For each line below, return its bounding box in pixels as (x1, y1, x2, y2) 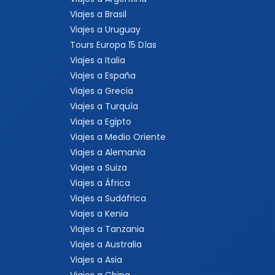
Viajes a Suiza (70, 161, 127, 174)
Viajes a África (70, 177, 130, 189)
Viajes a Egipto (70, 115, 131, 128)
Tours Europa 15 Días (70, 39, 157, 51)
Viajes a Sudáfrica (70, 192, 146, 204)
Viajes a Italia (70, 54, 125, 66)
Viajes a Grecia (70, 85, 133, 97)
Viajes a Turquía (70, 100, 138, 112)
